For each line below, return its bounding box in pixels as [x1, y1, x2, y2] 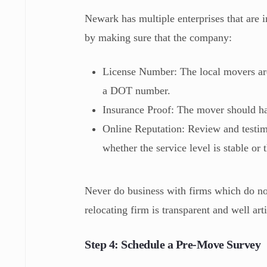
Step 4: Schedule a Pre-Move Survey [85, 237, 261, 251]
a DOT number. [103, 84, 177, 97]
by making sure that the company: [85, 31, 232, 44]
